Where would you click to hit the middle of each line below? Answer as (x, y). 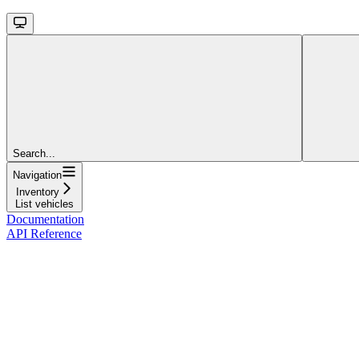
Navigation (37, 175)
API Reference (44, 233)
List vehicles (44, 204)
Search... (34, 153)
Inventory (37, 192)
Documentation (45, 219)
